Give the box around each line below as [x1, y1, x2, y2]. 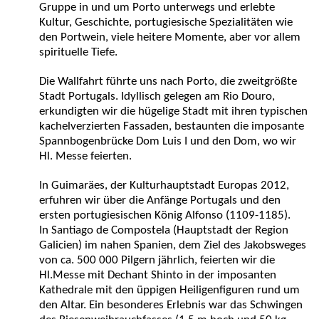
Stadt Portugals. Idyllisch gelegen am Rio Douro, [39, 90, 275, 103]
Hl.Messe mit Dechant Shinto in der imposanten [39, 269, 276, 281]
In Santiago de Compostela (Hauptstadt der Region [39, 224, 288, 236]
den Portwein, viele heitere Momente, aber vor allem [39, 31, 300, 43]
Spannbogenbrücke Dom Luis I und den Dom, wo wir [39, 135, 296, 147]
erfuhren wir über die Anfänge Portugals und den [39, 194, 281, 206]
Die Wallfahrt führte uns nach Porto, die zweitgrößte [39, 75, 297, 88]
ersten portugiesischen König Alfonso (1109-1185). [39, 209, 291, 221]
